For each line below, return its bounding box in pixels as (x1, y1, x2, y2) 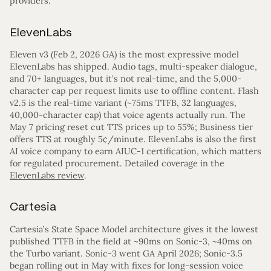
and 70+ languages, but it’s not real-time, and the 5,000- (10, 73, 241, 84)
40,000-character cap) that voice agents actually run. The (10, 109, 246, 120)
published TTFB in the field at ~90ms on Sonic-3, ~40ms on (10, 235, 252, 247)
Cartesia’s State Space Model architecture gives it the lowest (10, 223, 258, 235)
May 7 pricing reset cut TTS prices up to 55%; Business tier (10, 121, 253, 132)
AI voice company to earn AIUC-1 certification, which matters (10, 145, 261, 157)
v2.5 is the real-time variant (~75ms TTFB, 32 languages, (10, 97, 237, 108)
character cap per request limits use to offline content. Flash (10, 85, 259, 96)
